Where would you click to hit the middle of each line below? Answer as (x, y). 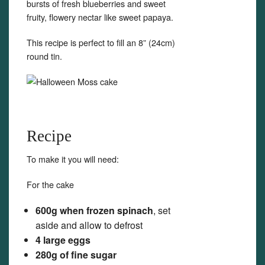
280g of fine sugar (76, 255)
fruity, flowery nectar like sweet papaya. (100, 17)
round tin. (44, 56)
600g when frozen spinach (94, 210)
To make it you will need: (73, 159)
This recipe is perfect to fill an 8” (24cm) (101, 42)
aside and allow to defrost (89, 225)
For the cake (50, 184)
